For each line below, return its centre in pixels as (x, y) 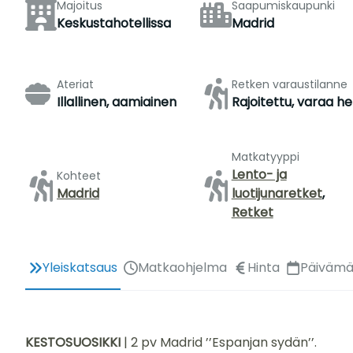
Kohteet (79, 176)
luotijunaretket (277, 193)
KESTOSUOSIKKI (73, 342)
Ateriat (75, 84)
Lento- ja (259, 175)
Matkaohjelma (182, 268)
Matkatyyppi (265, 157)
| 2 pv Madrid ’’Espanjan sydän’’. (219, 342)
